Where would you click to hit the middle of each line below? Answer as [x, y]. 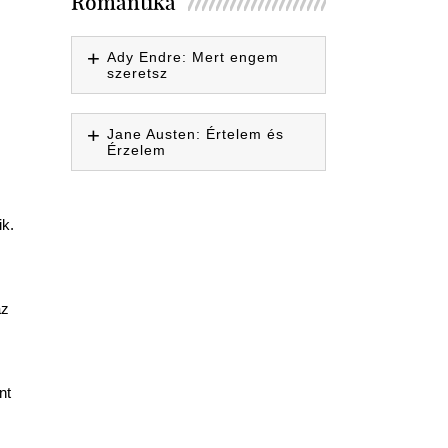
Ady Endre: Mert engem [192, 57]
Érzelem [136, 150]
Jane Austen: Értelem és [195, 134]
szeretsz [137, 73]
